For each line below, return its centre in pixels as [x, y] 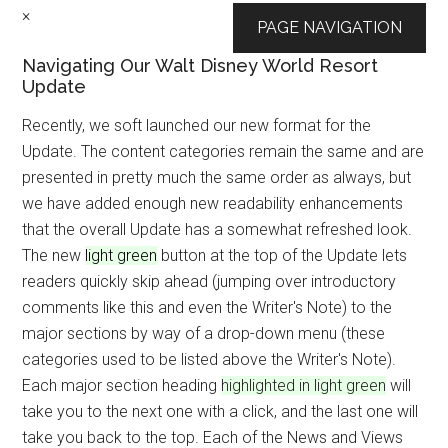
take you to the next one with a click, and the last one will [220, 411]
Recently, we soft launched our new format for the [197, 125]
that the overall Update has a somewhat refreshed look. [217, 229]
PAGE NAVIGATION [329, 27]
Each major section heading [122, 385]
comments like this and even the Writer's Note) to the [207, 307]
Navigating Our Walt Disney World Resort [200, 65]
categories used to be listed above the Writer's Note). [209, 359]
